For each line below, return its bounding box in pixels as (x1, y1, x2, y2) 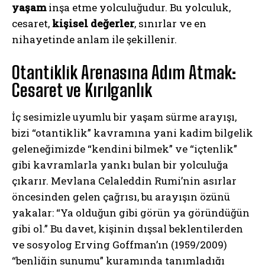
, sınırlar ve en (134, 16, 206, 30)
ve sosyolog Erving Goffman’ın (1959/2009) (12, 237, 227, 251)
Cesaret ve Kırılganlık (12, 79, 152, 101)
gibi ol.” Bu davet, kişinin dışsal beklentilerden (12, 221, 243, 235)
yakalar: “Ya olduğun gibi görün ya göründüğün (12, 205, 250, 219)
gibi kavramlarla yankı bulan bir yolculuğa (12, 157, 228, 172)
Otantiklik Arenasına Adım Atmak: (12, 61, 236, 83)
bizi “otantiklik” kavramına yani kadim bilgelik (12, 125, 253, 140)
